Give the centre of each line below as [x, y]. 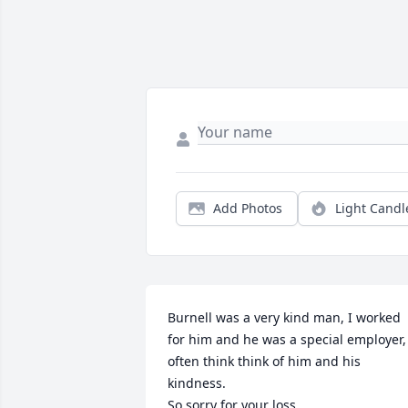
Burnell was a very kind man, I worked [284, 317]
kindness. [197, 383]
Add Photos [248, 208]
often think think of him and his [264, 361]
